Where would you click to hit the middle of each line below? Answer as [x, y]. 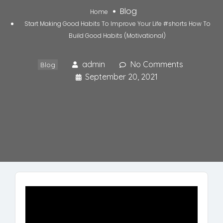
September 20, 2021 [121, 77]
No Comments [157, 64]
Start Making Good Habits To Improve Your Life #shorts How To [117, 24]
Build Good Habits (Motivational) [117, 36]
